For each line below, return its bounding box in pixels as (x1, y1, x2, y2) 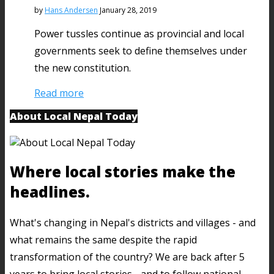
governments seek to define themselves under (34, 43, 247, 57)
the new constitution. (34, 61, 131, 75)
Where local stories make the (10, 161, 235, 182)
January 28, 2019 (100, 4, 157, 15)
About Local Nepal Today (10, 109, 138, 123)
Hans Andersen (45, 4, 98, 15)
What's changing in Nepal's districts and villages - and (10, 215, 256, 229)
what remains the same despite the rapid (10, 232, 197, 246)
